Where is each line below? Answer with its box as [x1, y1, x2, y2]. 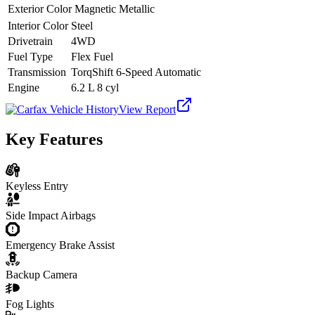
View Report [119, 103, 176, 116]
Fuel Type [8, 51, 53, 63]
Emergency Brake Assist [6, 238, 115, 251]
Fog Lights [6, 297, 54, 310]
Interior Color [8, 20, 68, 32]
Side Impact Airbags [6, 209, 96, 221]
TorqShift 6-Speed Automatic [71, 66, 201, 79]
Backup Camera [6, 268, 77, 281]
